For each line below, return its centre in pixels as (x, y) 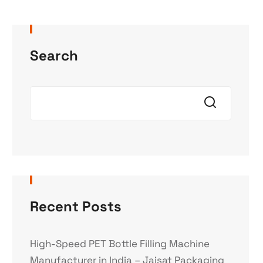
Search (54, 55)
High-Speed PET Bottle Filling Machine (120, 244)
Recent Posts (76, 206)
